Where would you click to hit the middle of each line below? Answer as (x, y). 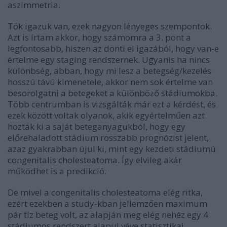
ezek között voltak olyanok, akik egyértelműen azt (106, 115)
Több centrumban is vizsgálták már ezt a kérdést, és (112, 104)
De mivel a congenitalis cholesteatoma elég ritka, (105, 192)
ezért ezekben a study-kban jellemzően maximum (107, 203)
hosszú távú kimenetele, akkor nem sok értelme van (110, 82)
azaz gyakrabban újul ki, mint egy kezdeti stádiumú (112, 149)
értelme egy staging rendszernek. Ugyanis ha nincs (109, 60)
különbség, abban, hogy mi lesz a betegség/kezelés (109, 71)
